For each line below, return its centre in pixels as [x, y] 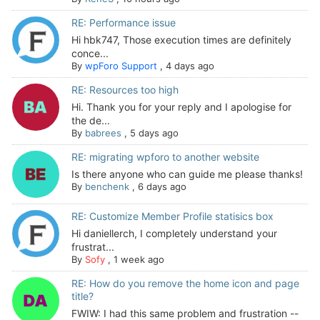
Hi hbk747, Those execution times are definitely [181, 40]
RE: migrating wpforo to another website [165, 157]
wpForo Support [121, 66]
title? [82, 296]
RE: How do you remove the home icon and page [185, 283]
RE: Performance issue [123, 23]
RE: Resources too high [125, 90]
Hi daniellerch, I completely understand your [174, 233]
